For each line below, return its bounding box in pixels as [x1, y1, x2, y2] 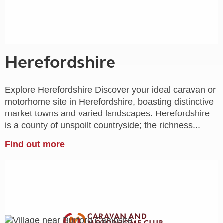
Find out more [5, 139, 65, 149]
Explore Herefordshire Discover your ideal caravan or [5, 84, 216, 95]
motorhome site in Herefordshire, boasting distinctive [5, 96, 214, 107]
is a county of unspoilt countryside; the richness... [5, 120, 200, 130]
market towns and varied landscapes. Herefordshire [5, 108, 210, 118]
